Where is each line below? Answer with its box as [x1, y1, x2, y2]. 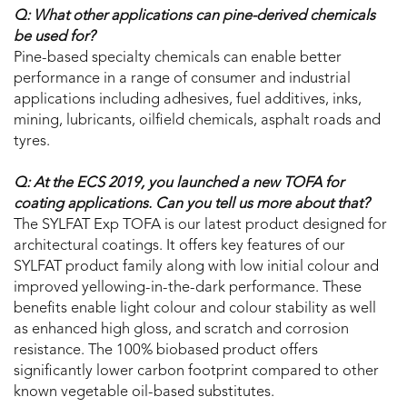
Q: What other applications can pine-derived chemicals [14, 9, 375, 25]
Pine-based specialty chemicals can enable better [14, 51, 342, 66]
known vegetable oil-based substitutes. [14, 385, 278, 401]
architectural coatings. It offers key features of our [14, 239, 345, 254]
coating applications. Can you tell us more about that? [14, 197, 377, 213]
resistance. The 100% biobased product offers [14, 343, 318, 359]
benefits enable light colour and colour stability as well [14, 302, 376, 317]
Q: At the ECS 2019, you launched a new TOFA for [14, 176, 343, 192]
